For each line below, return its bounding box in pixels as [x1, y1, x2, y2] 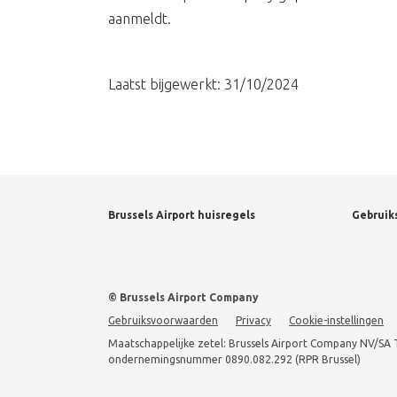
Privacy [236, 315, 271, 326]
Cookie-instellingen [289, 315, 384, 326]
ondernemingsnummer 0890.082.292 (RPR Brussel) [108, 354, 361, 365]
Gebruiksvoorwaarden [108, 315, 218, 326]
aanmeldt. [108, 11, 171, 27]
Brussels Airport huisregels [108, 209, 255, 221]
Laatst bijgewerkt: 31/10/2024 [108, 76, 299, 92]
